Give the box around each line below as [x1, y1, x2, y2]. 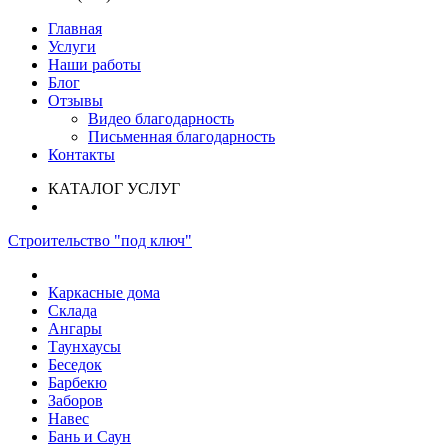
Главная [48, 20, 102, 38]
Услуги [48, 38, 96, 56]
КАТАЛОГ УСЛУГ [48, 180, 180, 198]
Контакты [48, 146, 115, 164]
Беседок [48, 356, 102, 374]
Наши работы [48, 56, 141, 74]
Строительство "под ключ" [8, 232, 192, 250]
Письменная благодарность [88, 128, 275, 146]
